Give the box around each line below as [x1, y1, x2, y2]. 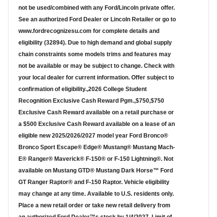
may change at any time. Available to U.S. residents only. [18, 190, 174, 198]
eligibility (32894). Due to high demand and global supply [18, 39, 172, 46]
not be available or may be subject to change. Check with [18, 62, 174, 70]
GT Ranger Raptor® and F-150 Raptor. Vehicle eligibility [18, 179, 170, 186]
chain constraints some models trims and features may [18, 51, 171, 58]
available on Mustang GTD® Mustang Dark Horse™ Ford [18, 167, 173, 174]
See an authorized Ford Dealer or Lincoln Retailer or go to [18, 16, 176, 23]
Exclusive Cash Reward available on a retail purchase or [18, 109, 174, 116]
